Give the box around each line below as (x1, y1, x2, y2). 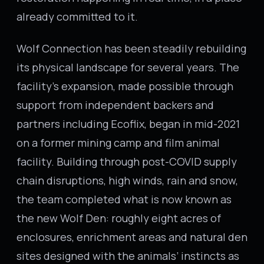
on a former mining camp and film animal (16, 136, 220, 150)
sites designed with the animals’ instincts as (16, 249, 239, 263)
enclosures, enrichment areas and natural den (16, 230, 247, 244)
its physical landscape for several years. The (16, 60, 239, 74)
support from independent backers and (16, 98, 214, 112)
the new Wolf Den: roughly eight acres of (16, 211, 221, 225)
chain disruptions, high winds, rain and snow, (16, 173, 238, 187)
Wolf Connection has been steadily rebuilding (16, 41, 246, 55)
